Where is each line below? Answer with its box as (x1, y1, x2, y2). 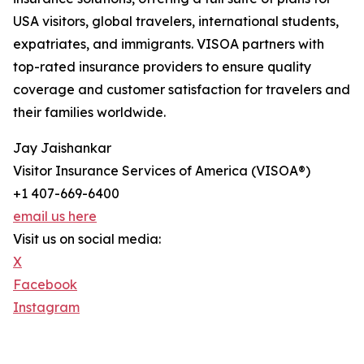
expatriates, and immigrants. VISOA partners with (13, 36, 324, 53)
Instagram (13, 299, 80, 316)
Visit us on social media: (13, 231, 161, 248)
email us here (13, 208, 97, 225)
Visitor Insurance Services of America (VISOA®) (13, 162, 310, 180)
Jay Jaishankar (13, 140, 111, 157)
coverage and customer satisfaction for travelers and (13, 81, 350, 98)
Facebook (13, 276, 77, 293)
